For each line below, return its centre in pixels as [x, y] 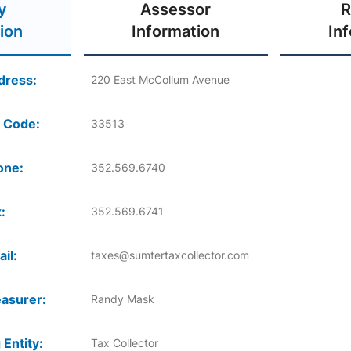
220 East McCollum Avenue [160, 80]
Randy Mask [122, 299]
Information [175, 32]
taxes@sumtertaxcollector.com [170, 255]
